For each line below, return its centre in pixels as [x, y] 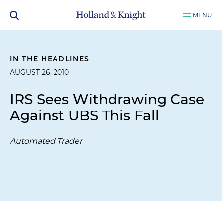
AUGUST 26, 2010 [39, 72]
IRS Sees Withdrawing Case [107, 99]
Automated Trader [46, 141]
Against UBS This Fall [84, 115]
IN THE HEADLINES [50, 59]
